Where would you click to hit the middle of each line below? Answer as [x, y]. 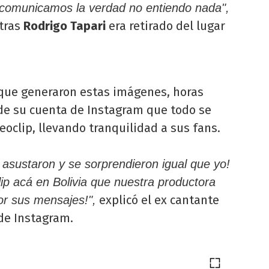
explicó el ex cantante [158, 200]
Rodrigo [45, 26]
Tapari [89, 26]
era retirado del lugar [167, 26]
